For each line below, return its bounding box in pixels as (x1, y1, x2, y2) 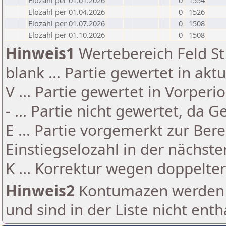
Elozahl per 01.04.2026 (28, 7, 105, 17)
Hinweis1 (6, 43, 75, 64)
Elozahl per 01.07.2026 (28, 18, 105, 28)
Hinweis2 (6, 180, 75, 201)
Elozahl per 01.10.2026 (28, 30, 105, 40)
